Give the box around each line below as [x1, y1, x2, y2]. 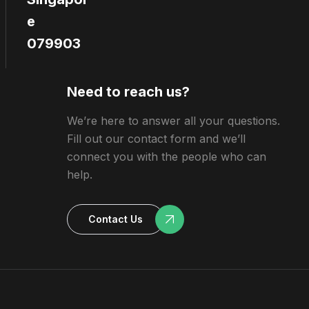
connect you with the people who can [66, 150, 266, 163]
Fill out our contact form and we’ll [66, 132, 246, 146]
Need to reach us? [66, 83, 190, 100]
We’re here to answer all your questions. [66, 114, 280, 128]
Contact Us [88, 213, 143, 225]
